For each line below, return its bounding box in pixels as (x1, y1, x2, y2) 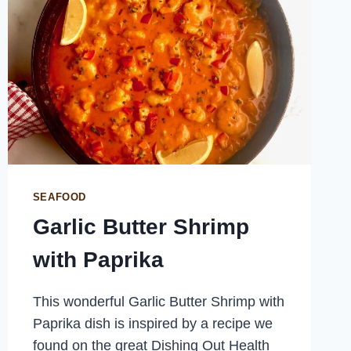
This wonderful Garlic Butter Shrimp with (32, 293, 284, 309)
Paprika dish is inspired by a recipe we (32, 315, 273, 331)
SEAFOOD (32, 192, 87, 204)
